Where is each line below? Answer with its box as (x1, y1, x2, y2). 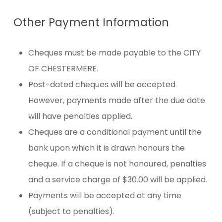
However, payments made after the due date (28, 95, 205, 107)
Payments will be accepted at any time (28, 190, 181, 202)
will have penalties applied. (28, 111, 132, 122)
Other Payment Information (13, 14, 169, 31)
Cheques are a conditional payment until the (28, 126, 202, 138)
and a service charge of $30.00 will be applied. (28, 174, 207, 186)
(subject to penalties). (28, 206, 114, 218)
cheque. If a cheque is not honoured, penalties (28, 158, 206, 170)
